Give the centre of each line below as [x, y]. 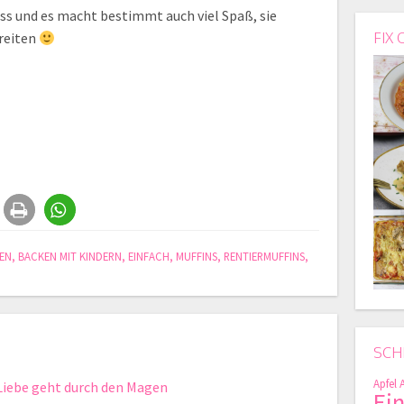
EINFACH [149, 256]
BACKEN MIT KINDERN [70, 256]
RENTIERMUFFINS [265, 256]
